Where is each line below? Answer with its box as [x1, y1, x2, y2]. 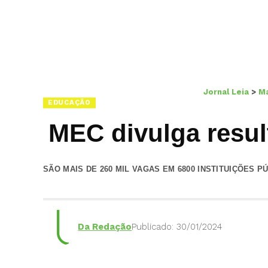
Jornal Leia [203, 87, 249, 96]
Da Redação [78, 221, 132, 233]
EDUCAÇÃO [48, 98, 91, 107]
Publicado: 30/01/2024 [132, 221, 223, 233]
